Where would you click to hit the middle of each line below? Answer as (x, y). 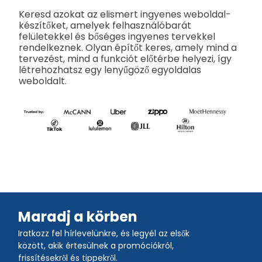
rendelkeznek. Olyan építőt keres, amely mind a (128, 48)
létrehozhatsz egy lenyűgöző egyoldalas (110, 70)
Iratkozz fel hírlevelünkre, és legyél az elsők (104, 233)
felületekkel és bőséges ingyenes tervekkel (117, 37)
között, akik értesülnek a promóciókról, (96, 245)
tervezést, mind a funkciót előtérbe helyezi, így (125, 59)
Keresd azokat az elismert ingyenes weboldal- (125, 15)
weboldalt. (43, 81)
